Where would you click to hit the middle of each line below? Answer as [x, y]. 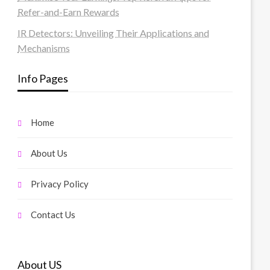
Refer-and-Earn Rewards [69, 12]
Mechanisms [44, 48]
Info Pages [43, 79]
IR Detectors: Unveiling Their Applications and [114, 33]
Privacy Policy [60, 184]
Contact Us [53, 215]
